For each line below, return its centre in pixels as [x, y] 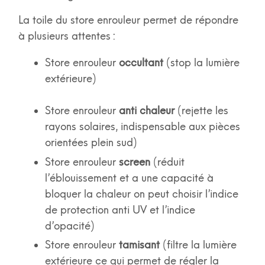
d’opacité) [72, 226]
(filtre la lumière [198, 245]
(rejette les [203, 111]
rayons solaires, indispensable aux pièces [142, 127]
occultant [141, 63]
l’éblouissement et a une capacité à [129, 178]
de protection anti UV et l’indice [120, 210]
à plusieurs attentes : [68, 36]
